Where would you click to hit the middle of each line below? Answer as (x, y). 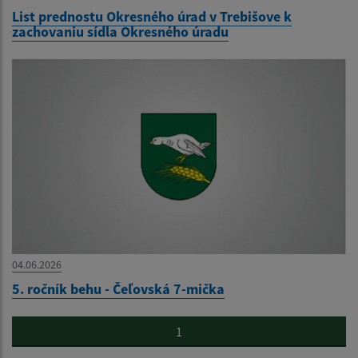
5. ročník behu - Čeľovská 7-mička (118, 289)
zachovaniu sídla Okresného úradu (120, 32)
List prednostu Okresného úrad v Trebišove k (152, 17)
